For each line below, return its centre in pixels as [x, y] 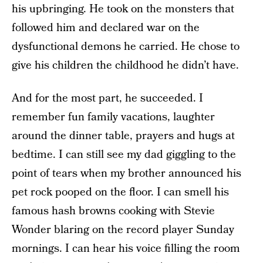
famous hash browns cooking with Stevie [113, 211]
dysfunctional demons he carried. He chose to [126, 47]
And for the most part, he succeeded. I [107, 98]
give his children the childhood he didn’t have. [125, 65]
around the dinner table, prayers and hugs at [123, 136]
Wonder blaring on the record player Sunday [123, 230]
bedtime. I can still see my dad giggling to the [124, 155]
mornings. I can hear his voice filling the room [126, 249]
